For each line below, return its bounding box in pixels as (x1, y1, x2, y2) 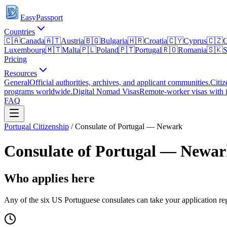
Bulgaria (100, 36, 128, 45)
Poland (96, 46, 119, 54)
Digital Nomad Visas (72, 87, 139, 96)
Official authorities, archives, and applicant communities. (29, 78, 210, 87)
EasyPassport (20, 13, 63, 22)
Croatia (144, 36, 167, 45)
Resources (4, 69, 37, 78)
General (4, 78, 29, 87)
